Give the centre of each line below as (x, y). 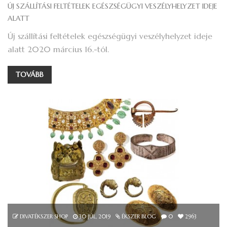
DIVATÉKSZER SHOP (44, 216)
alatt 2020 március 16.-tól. (58, 49)
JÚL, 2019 (98, 216)
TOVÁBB (30, 75)
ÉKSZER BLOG (139, 216)
